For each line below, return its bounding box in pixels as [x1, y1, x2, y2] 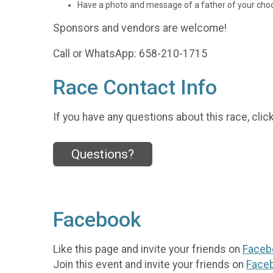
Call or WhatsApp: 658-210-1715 [53, 48, 207, 60]
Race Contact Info [53, 76, 217, 100]
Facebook [53, 208, 141, 232]
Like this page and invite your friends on [53, 243, 243, 255]
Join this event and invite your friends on [53, 258, 246, 271]
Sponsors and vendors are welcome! [53, 21, 227, 34]
